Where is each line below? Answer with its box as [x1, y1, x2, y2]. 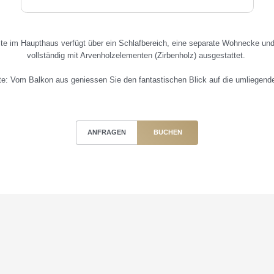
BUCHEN [153, 128, 182, 136]
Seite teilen [104, 259, 170, 273]
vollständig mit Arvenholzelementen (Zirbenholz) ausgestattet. [26, 50, 248, 60]
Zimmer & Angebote [94, 212, 194, 224]
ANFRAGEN [87, 128, 126, 136]
